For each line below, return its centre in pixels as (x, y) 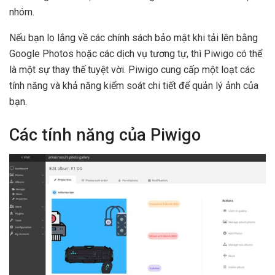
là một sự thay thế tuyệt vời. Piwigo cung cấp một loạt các (132, 70)
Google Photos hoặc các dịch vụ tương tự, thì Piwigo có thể (136, 54)
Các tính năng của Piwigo (105, 135)
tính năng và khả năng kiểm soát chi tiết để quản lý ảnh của (134, 86)
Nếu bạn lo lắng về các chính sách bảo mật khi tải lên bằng (134, 38)
